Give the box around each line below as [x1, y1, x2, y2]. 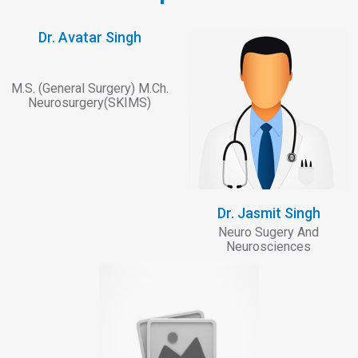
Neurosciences [226, 239, 311, 255]
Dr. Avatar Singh [38, 29, 141, 46]
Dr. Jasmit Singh [217, 205, 320, 222]
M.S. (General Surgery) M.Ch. [10, 81, 169, 97]
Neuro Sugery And [218, 225, 319, 241]
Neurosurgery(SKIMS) [28, 95, 151, 111]
